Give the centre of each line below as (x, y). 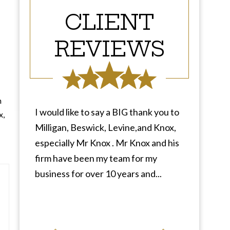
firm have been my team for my (96, 158)
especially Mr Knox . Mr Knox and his (107, 143)
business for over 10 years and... (98, 174)
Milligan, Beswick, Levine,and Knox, (106, 127)
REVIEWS (109, 49)
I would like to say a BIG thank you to (107, 112)
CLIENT (109, 22)
